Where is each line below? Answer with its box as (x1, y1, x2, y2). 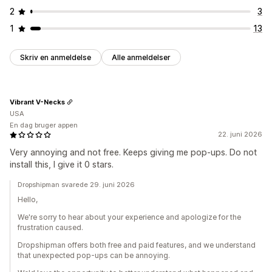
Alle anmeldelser (112, 53, 171, 63)
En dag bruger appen (10, 121, 78, 130)
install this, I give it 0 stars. (10, 159, 114, 170)
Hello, (18, 195, 38, 205)
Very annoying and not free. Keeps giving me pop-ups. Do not (10, 147, 257, 158)
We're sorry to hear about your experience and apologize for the (18, 212, 241, 222)
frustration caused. (18, 223, 83, 233)
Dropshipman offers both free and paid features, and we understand (18, 240, 256, 250)
